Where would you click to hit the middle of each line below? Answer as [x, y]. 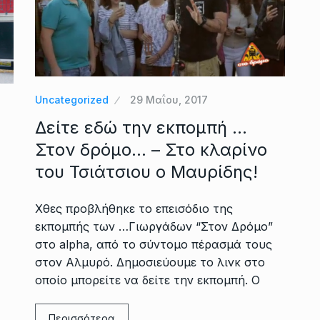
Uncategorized [72, 99]
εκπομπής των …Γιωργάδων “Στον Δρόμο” [154, 226]
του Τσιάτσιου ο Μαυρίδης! [146, 171]
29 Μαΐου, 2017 [169, 99]
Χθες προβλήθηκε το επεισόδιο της [134, 208]
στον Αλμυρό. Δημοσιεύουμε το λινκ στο [150, 262]
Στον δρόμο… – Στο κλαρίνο [151, 149]
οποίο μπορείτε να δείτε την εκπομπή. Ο [147, 280]
